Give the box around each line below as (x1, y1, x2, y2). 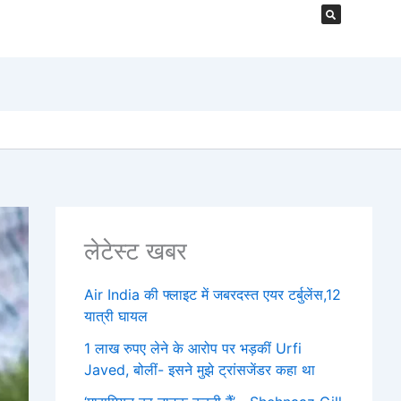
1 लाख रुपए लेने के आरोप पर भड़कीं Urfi (84, 338, 302, 357)
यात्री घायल (84, 306, 148, 325)
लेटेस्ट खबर (84, 235, 187, 266)
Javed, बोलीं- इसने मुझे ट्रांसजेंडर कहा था (84, 360, 315, 379)
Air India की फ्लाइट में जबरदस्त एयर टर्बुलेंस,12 (84, 285, 341, 303)
